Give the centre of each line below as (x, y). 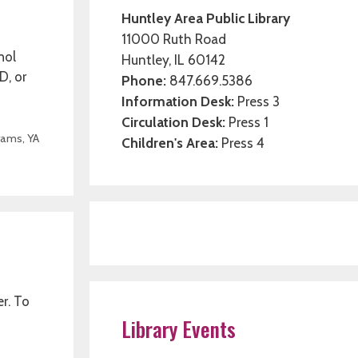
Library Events (179, 329)
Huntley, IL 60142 (173, 60)
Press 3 (257, 101)
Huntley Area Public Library (206, 18)
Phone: (144, 80)
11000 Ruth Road (174, 39)
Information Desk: (178, 101)
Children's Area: (170, 143)
